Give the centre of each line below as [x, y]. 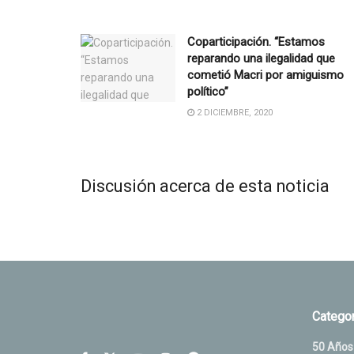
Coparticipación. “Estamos [256, 41]
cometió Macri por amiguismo [265, 75]
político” [208, 91]
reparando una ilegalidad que [261, 58]
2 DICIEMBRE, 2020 [233, 112]
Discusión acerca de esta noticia [205, 186]
